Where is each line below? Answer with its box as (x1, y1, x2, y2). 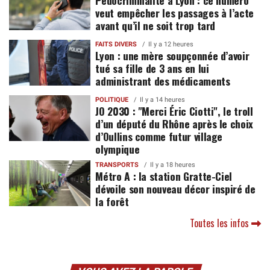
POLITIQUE (95, 95, 129, 104)
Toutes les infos (190, 215, 251, 230)
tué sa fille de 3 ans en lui (95, 60, 209, 76)
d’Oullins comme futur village (95, 128, 223, 144)
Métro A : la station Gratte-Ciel (95, 168, 233, 184)
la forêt (95, 193, 129, 209)
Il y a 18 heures (150, 160, 196, 169)
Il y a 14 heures (140, 95, 186, 104)
